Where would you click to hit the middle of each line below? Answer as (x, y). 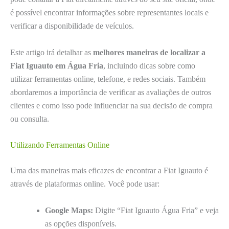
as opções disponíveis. (81, 223)
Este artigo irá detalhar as (52, 52)
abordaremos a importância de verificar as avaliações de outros (111, 92)
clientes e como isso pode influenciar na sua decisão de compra (111, 105)
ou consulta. (30, 119)
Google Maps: (69, 210)
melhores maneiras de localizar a (149, 52)
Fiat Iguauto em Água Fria (57, 65)
